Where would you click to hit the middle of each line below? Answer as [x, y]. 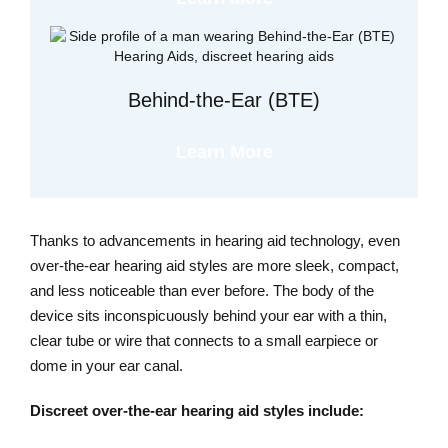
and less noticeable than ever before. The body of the [202, 291]
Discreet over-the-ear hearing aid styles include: [199, 411]
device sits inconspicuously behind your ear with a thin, [208, 316]
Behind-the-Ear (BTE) [224, 100]
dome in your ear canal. [110, 366]
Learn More [224, 152]
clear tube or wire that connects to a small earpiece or [204, 341]
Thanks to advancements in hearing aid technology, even [215, 241]
